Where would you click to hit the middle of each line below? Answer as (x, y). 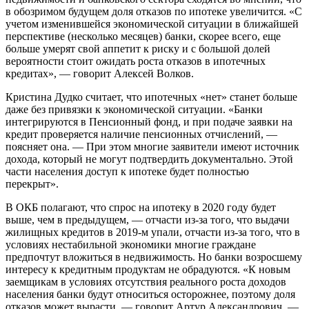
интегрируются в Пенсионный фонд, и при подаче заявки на (149, 121)
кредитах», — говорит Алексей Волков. (100, 73)
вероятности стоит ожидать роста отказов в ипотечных (136, 61)
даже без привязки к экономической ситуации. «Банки (134, 109)
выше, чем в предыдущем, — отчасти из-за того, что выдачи (148, 219)
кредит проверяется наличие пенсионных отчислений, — (141, 134)
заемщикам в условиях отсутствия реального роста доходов (146, 281)
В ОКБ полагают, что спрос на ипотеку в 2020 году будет (141, 207)
